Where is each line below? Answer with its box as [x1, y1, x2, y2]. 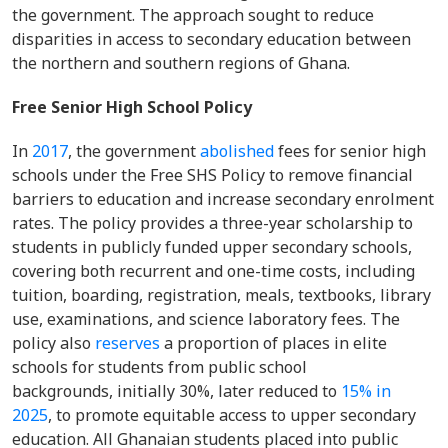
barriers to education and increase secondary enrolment [12, 188, 434, 210]
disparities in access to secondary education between [12, 28, 411, 50]
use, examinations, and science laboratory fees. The [12, 308, 400, 330]
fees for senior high [274, 140, 426, 162]
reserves [95, 332, 160, 354]
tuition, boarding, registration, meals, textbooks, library [12, 284, 431, 306]
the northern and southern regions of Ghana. [12, 52, 354, 74]
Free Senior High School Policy [12, 96, 256, 118]
